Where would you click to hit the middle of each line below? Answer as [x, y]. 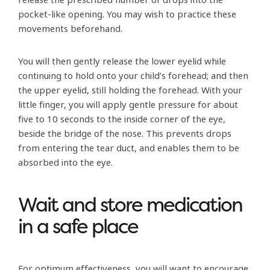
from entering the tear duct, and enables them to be [129, 148]
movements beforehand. [70, 29]
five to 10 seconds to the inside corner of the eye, [122, 119]
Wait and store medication [130, 204]
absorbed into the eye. [65, 162]
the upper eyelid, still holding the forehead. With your [130, 90]
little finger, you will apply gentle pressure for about [128, 105]
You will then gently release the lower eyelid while [122, 61]
